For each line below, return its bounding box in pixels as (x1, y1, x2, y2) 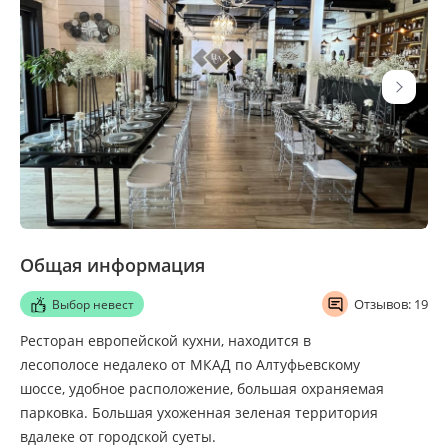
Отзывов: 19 (354, 295, 428, 313)
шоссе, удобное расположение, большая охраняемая (20, 379, 384, 398)
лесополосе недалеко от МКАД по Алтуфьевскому (20, 355, 360, 374)
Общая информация (20, 253, 205, 277)
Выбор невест (52, 295, 134, 313)
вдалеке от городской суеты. (20, 427, 216, 446)
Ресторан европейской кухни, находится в (20, 331, 311, 350)
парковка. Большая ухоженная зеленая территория (20, 403, 378, 422)
